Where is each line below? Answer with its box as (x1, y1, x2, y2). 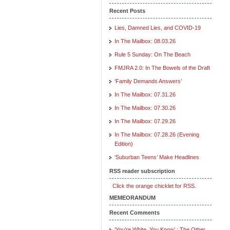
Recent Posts (109, 7, 145, 14)
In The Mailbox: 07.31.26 (114, 91, 176, 98)
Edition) (114, 140, 133, 147)
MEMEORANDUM (109, 194, 156, 201)
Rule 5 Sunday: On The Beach (114, 51, 190, 57)
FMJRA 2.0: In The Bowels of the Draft (114, 64, 210, 71)
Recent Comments (109, 209, 160, 216)
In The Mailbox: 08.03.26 (114, 37, 176, 44)
